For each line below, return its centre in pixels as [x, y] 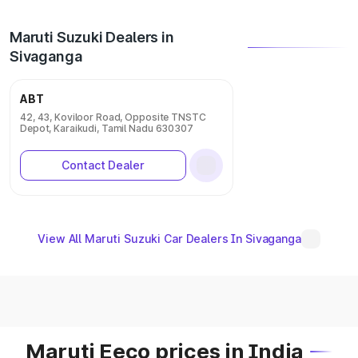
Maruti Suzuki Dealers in [92, 37]
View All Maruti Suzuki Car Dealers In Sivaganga [169, 239]
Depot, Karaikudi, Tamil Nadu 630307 [107, 128]
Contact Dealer [103, 165]
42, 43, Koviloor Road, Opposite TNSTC [113, 117]
